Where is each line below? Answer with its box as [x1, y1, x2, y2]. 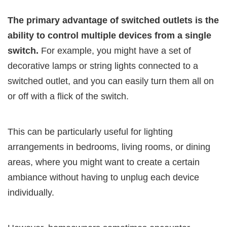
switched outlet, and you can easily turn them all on [8, 75, 214, 86]
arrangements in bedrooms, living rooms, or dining [8, 141, 210, 152]
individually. [8, 187, 54, 198]
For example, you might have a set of [39, 45, 191, 56]
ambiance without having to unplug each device [8, 172, 199, 182]
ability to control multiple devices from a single [8, 30, 211, 41]
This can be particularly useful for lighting [8, 126, 173, 137]
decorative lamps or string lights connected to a [8, 60, 198, 71]
